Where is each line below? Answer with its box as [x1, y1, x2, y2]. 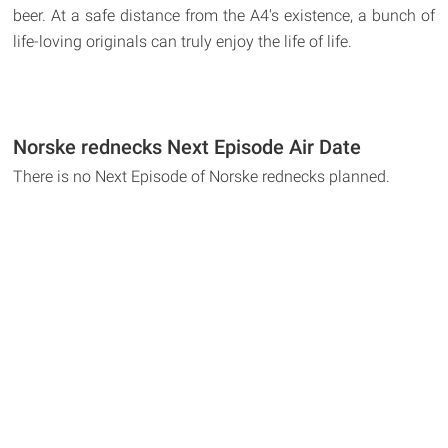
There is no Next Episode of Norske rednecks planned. [13, 166, 391, 186]
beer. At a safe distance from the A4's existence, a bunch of [13, 5, 435, 25]
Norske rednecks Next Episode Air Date [13, 134, 362, 159]
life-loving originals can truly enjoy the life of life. [13, 31, 353, 51]
